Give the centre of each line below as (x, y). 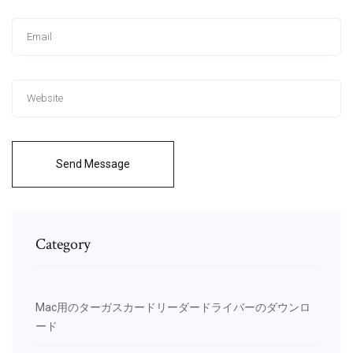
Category (63, 244)
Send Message (93, 163)
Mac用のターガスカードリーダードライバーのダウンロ (173, 307)
